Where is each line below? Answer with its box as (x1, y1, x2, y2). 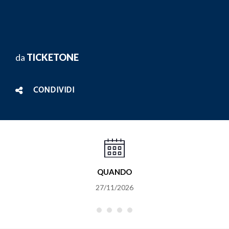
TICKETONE (27, 51, 79, 63)
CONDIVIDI (33, 86, 75, 95)
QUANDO (97, 167, 132, 177)
